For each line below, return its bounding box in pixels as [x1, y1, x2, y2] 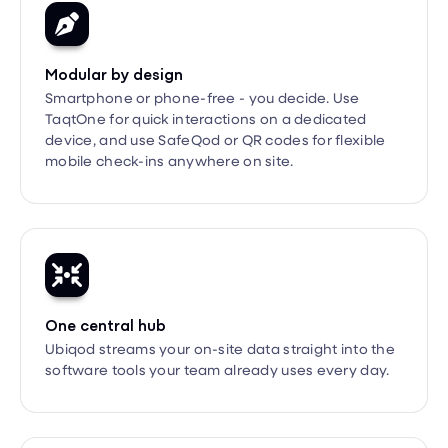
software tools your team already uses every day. [45, 324, 390, 344]
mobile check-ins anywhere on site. [45, 115, 294, 135]
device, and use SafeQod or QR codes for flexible [45, 94, 386, 114]
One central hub [45, 277, 166, 300]
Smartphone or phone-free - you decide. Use [45, 52, 360, 72]
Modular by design [45, 25, 183, 48]
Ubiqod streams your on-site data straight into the [45, 303, 395, 323]
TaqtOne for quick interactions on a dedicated [45, 73, 367, 93]
